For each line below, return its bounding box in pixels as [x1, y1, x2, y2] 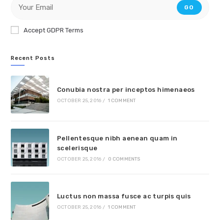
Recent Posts [11, 55, 55, 61]
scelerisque [56, 144, 98, 152]
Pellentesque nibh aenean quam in [56, 134, 178, 142]
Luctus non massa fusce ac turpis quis [56, 192, 191, 200]
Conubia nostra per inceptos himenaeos [56, 86, 195, 94]
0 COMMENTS [108, 156, 140, 162]
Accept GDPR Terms [24, 26, 84, 34]
